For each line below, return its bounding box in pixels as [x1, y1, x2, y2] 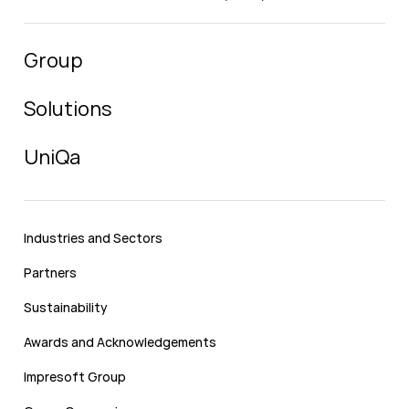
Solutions [24, 95, 112, 122]
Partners [24, 264, 77, 281]
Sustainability [24, 299, 108, 316]
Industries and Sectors [24, 229, 163, 246]
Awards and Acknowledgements [24, 333, 216, 351]
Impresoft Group [24, 368, 126, 385]
